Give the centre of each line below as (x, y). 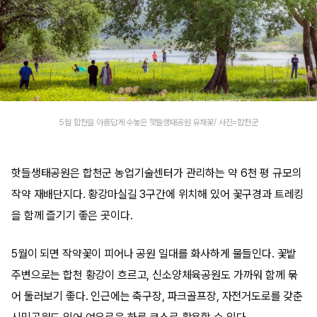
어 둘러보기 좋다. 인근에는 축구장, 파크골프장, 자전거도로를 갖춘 (157, 296)
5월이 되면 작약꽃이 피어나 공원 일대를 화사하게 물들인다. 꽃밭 (154, 254)
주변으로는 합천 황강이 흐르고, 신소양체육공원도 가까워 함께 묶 (155, 275)
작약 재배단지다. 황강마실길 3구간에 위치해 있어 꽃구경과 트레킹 (158, 194)
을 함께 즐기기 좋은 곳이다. (72, 215)
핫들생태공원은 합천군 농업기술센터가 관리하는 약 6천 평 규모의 (157, 173)
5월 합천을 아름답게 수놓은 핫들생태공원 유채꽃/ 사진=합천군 (158, 122)
